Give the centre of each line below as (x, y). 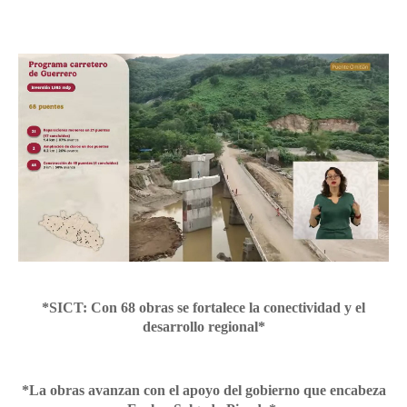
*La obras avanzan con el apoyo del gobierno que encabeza (203, 391)
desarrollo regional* (203, 327)
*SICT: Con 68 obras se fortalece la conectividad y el (203, 308)
